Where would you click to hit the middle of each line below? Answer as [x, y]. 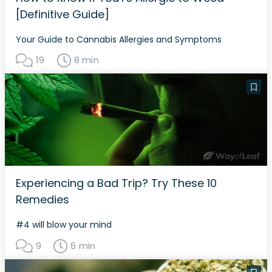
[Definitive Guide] [63, 14]
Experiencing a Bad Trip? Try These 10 [116, 183]
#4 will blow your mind [64, 225]
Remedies [42, 200]
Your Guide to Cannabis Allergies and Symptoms [119, 39]
